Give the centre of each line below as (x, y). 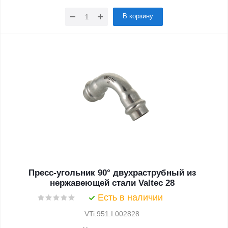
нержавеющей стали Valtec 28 (112, 183)
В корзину (138, 16)
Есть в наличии (130, 197)
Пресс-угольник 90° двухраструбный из (112, 173)
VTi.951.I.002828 (112, 214)
